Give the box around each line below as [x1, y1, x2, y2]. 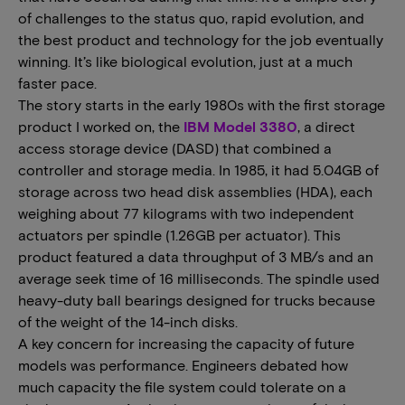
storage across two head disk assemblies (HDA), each [18, 183, 372, 200]
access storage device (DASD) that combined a [18, 139, 332, 156]
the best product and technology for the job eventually [18, 31, 383, 48]
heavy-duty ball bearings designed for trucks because [18, 291, 375, 308]
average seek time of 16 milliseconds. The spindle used [18, 269, 380, 287]
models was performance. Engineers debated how [18, 356, 348, 373]
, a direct [297, 118, 355, 135]
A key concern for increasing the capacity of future [18, 334, 354, 352]
